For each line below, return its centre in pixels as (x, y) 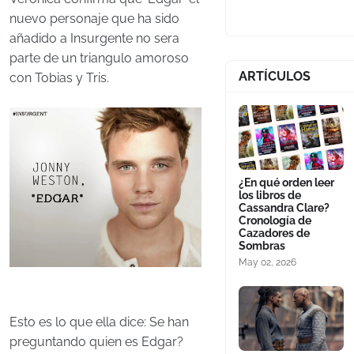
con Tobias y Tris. (59, 78)
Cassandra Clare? (284, 208)
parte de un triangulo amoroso (99, 58)
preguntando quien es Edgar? (96, 342)
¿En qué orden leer (286, 183)
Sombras (262, 246)
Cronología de (275, 220)
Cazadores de (274, 233)
